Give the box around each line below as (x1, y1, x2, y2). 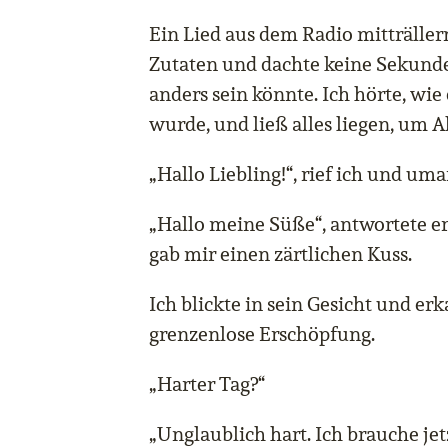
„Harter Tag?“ (149, 371, 265, 398)
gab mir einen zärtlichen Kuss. (149, 241, 412, 268)
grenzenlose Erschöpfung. (149, 321, 375, 348)
